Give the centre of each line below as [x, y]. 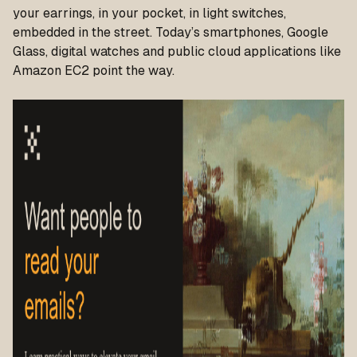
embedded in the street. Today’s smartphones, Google [171, 32]
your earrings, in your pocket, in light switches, [149, 13]
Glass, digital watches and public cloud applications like [177, 51]
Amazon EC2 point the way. [94, 71]
